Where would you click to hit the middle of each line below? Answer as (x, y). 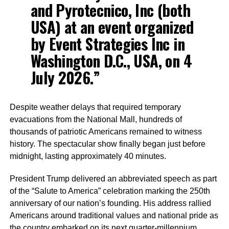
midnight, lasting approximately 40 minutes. (88, 156)
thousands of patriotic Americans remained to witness (106, 132)
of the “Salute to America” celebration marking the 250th (110, 191)
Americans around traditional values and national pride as (114, 215)
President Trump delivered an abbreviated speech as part (113, 179)
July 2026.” (65, 77)
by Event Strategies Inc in (107, 44)
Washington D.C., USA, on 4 (111, 61)
